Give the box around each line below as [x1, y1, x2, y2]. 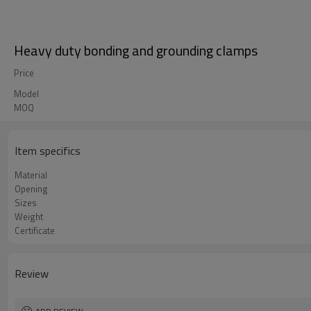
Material [15, 168, 47, 182]
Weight [15, 210, 43, 224]
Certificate [15, 224, 55, 237]
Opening [15, 182, 48, 196]
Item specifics [15, 142, 81, 159]
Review [15, 265, 49, 282]
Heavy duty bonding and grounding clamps [14, 40, 258, 61]
